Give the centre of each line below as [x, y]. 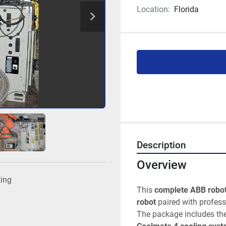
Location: [153, 9]
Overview [162, 165]
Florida [186, 9]
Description [161, 145]
